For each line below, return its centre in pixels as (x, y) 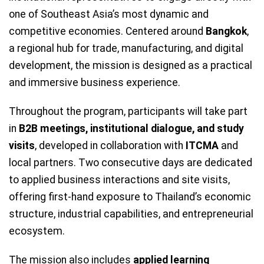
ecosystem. (37, 231)
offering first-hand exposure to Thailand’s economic (130, 197)
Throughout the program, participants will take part (128, 111)
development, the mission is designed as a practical (131, 65)
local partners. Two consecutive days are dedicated (131, 162)
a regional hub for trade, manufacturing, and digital (126, 48)
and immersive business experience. (95, 82)
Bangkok (226, 31)
